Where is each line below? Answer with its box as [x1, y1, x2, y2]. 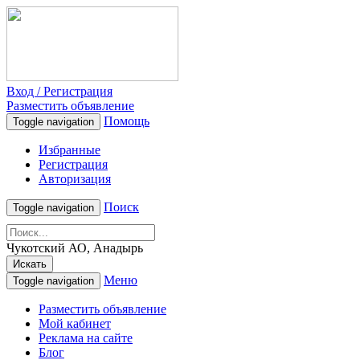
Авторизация [39, 172, 111, 186]
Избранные [39, 143, 100, 157]
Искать [13, 258, 47, 270]
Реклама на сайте [39, 331, 133, 345]
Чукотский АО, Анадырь [6, 241, 143, 255]
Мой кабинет [39, 317, 111, 330]
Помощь [104, 114, 149, 128]
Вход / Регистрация [6, 84, 112, 98]
